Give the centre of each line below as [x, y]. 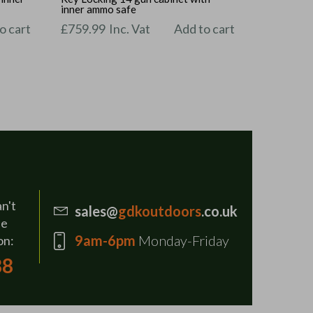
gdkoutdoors [159, 211]
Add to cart [205, 28]
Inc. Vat [130, 28]
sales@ [96, 211]
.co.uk [219, 211]
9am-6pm [105, 241]
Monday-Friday [182, 241]
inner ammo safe [99, 9]
